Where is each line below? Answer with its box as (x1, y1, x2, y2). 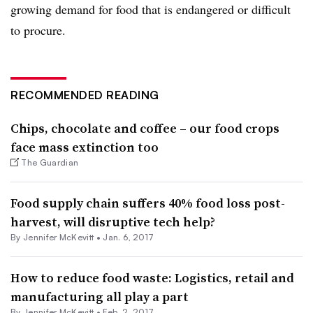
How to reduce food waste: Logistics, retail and (10, 268, 294, 286)
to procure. (10, 21, 66, 38)
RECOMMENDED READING (10, 87, 159, 102)
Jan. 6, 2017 (103, 231, 154, 242)
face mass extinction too (10, 138, 159, 156)
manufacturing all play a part (10, 287, 189, 305)
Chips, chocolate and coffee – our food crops (10, 119, 279, 137)
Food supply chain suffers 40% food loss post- (10, 194, 285, 212)
